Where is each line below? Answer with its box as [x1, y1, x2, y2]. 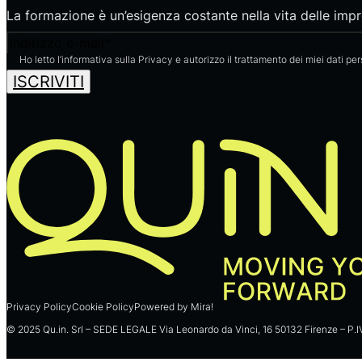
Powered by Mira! [134, 301, 213, 314]
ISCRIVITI [13, 72, 84, 92]
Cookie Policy [72, 301, 134, 314]
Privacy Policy [6, 301, 72, 314]
